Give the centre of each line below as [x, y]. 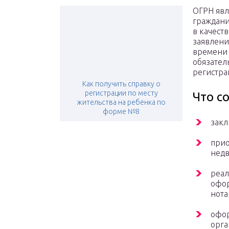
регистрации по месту [121, 93]
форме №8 [121, 112]
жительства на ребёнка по [121, 102]
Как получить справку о [121, 84]
